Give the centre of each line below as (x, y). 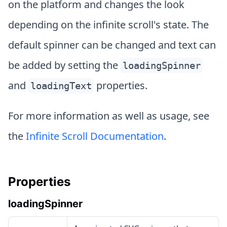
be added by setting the (64, 65)
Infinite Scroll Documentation (95, 136)
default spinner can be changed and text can (112, 45)
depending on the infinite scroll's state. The (108, 25)
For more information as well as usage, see (109, 116)
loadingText (61, 86)
